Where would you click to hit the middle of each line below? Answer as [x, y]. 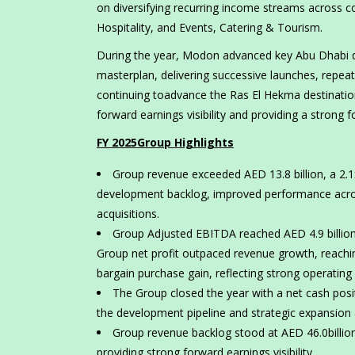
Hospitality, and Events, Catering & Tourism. [210, 28]
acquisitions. [128, 214]
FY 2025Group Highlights [165, 143]
